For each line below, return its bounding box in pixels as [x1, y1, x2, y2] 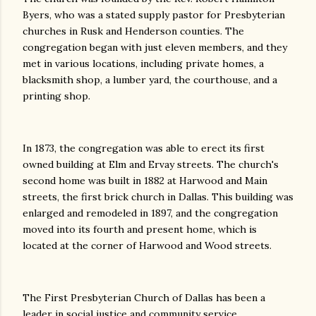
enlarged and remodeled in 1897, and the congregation [23, 206, 278, 219]
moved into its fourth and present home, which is [23, 222, 257, 236]
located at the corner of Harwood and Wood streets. [23, 238, 272, 252]
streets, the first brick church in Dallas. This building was [23, 190, 293, 203]
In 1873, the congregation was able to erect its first [23, 141, 265, 154]
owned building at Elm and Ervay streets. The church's [23, 157, 279, 171]
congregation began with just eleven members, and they [23, 40, 287, 54]
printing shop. [23, 89, 90, 102]
